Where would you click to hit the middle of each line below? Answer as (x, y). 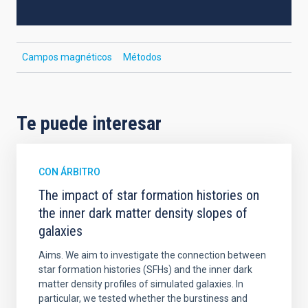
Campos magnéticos (67, 57)
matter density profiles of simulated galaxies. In (141, 284)
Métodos (142, 57)
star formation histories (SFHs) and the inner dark (145, 269)
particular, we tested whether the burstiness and (143, 298)
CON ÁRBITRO (69, 172)
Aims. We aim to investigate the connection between (152, 255)
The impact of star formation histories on (149, 195)
